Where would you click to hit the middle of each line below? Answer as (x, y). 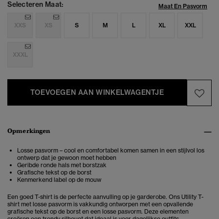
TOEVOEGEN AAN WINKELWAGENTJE (97, 93)
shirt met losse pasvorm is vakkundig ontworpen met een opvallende (100, 204)
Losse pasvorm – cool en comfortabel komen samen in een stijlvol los (111, 151)
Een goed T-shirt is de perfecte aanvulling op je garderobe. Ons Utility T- (105, 197)
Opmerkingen (29, 131)
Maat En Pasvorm (183, 6)
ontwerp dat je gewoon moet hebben (67, 158)
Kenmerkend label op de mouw (59, 180)
